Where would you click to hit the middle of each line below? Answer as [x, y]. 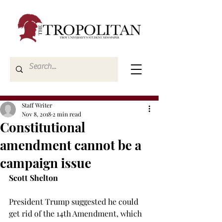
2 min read [67, 114]
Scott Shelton [33, 178]
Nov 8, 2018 [36, 114]
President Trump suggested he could [75, 201]
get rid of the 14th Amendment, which [76, 213]
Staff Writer [37, 105]
